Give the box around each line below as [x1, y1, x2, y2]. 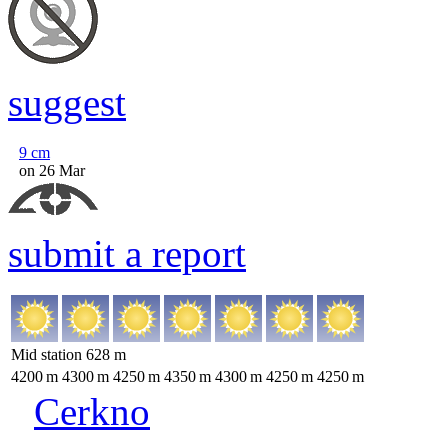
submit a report [8, 232, 246, 275]
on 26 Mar [19, 162, 85, 179]
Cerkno [34, 390, 150, 433]
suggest [8, 81, 126, 124]
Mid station [11, 346, 86, 363]
